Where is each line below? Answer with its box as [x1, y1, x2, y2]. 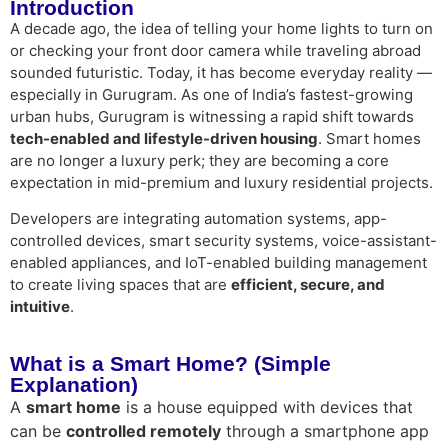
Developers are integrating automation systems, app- [10, 209, 387, 229]
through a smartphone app [221, 420, 429, 441]
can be [10, 420, 66, 441]
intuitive [10, 297, 70, 317]
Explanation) [10, 372, 138, 396]
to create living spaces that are [10, 275, 231, 295]
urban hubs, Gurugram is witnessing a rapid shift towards [10, 106, 414, 126]
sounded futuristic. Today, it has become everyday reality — [10, 62, 432, 82]
